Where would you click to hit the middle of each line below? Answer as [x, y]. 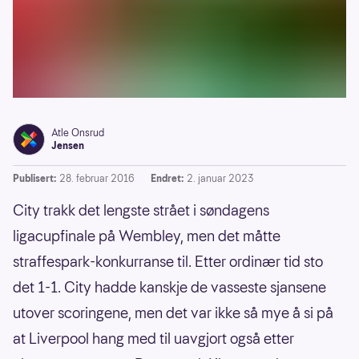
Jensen [68, 146]
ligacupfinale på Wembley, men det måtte [147, 236]
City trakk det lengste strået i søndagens [141, 211]
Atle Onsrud [78, 133]
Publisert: [34, 179]
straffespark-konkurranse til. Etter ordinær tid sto [168, 262]
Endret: [167, 179]
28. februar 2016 [97, 179]
